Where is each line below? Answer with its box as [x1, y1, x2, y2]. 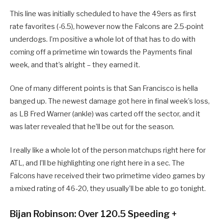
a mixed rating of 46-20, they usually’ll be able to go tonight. [10, 184, 206, 193]
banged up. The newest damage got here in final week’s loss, [10, 96, 210, 106]
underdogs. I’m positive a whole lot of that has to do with [10, 34, 195, 44]
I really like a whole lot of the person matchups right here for [10, 145, 206, 155]
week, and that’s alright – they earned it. [10, 60, 140, 69]
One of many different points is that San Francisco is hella [10, 83, 198, 93]
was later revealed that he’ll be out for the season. [10, 122, 174, 131]
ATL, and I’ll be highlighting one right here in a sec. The [10, 158, 185, 167]
